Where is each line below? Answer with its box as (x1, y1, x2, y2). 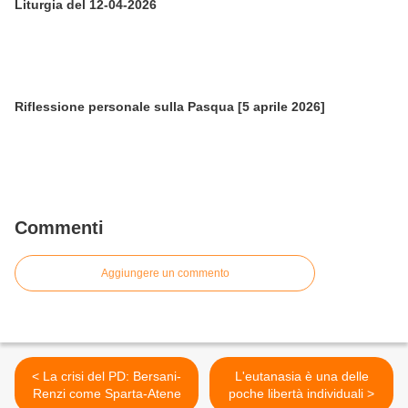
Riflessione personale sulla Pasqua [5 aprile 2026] (15, 99, 325, 114)
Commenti (15, 218, 104, 238)
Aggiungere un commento (100, 267, 229, 280)
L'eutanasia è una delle (234, 369, 369, 383)
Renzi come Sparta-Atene (32, 386, 181, 401)
